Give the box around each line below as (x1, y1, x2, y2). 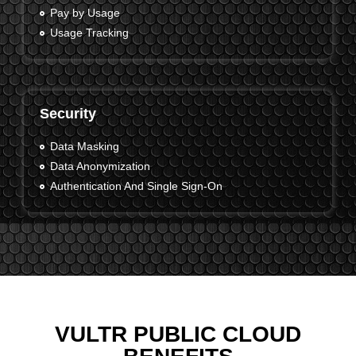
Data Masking (49, 140, 119, 153)
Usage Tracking (49, 26, 129, 40)
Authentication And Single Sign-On (49, 180, 222, 193)
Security (40, 106, 96, 122)
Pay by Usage (49, 6, 120, 20)
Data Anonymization (49, 160, 150, 173)
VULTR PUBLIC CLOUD (55, 322, 301, 347)
